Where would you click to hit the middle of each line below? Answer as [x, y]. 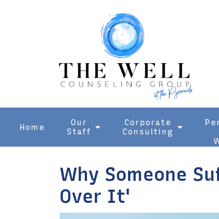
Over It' [95, 197]
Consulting [148, 132]
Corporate [148, 122]
